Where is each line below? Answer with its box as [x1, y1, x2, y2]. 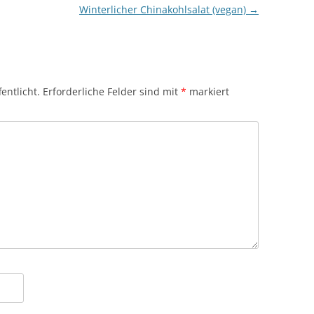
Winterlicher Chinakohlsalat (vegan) [78, 3, 249, 16]
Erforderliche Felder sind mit [43, 85, 181, 98]
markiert [186, 85, 229, 98]
